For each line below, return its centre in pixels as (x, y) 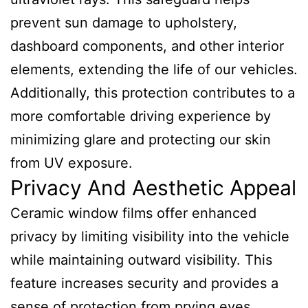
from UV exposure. (71, 163)
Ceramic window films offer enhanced (133, 213)
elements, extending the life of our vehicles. (154, 69)
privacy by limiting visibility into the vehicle (150, 236)
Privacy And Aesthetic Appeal (153, 188)
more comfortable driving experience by (141, 116)
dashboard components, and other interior (147, 46)
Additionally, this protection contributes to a (153, 93)
